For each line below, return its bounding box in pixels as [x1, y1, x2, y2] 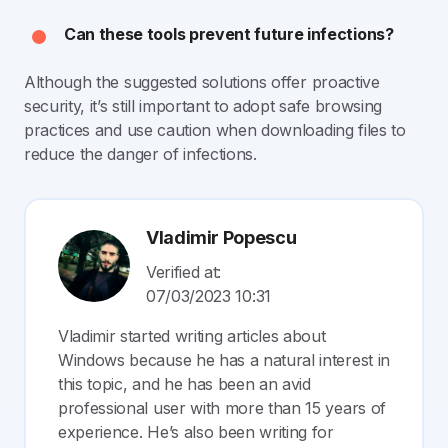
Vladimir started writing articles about [58, 325, 326, 346]
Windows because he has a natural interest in [58, 349, 390, 370]
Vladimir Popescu [146, 226, 297, 248]
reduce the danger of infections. [24, 143, 257, 164]
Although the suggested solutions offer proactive [24, 71, 380, 92]
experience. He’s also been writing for [58, 421, 334, 442]
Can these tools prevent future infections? [64, 23, 394, 44]
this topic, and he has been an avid [58, 373, 311, 394]
